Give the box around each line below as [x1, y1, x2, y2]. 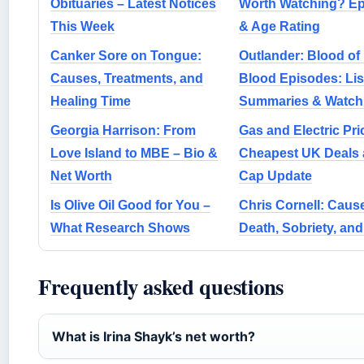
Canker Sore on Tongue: [50, 48, 201, 63]
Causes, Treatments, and [50, 71, 203, 85]
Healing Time [50, 93, 131, 108]
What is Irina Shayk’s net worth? [52, 327, 255, 344]
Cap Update [238, 168, 312, 183]
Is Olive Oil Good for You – [50, 197, 210, 212]
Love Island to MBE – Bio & [50, 145, 218, 160]
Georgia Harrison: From [50, 123, 196, 137]
